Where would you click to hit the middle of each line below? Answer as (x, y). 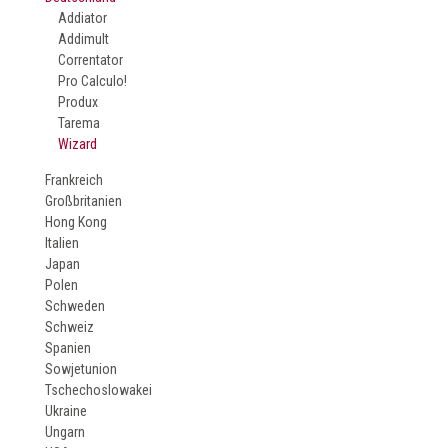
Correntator (91, 60)
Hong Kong (76, 222)
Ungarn (65, 432)
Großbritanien (84, 201)
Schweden (75, 306)
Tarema (79, 123)
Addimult (84, 39)
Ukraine (66, 411)
